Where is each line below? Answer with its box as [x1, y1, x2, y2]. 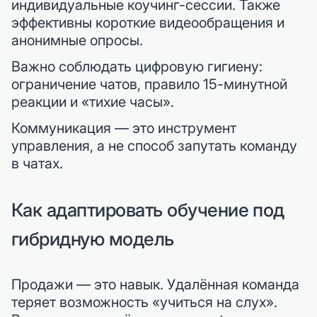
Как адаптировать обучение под [11, 198, 284, 221]
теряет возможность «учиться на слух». [11, 293, 277, 311]
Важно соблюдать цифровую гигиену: [11, 57, 263, 75]
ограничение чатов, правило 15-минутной [11, 75, 287, 93]
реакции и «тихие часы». [11, 93, 174, 110]
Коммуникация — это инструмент [11, 119, 236, 137]
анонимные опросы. [11, 31, 143, 49]
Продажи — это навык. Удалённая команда [11, 275, 299, 293]
